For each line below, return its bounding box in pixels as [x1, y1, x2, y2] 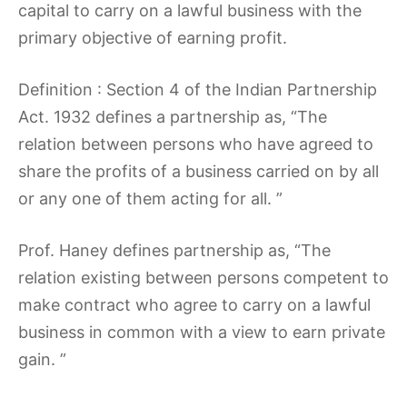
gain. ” [18, 350, 66, 369]
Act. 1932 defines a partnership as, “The [18, 107, 327, 126]
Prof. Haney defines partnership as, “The [18, 241, 331, 260]
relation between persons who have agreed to [18, 134, 373, 154]
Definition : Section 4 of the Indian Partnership [18, 80, 377, 99]
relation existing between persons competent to [18, 268, 389, 287]
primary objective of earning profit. [18, 28, 287, 47]
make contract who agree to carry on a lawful [18, 295, 371, 314]
